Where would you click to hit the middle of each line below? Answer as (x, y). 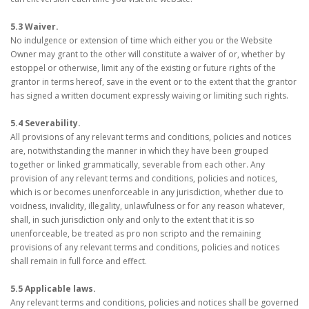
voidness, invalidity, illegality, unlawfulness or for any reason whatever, (148, 206)
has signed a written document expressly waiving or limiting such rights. (149, 96)
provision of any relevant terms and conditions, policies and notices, (144, 178)
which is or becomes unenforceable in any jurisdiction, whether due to (147, 192)
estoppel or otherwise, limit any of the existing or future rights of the (143, 68)
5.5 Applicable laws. (53, 289)
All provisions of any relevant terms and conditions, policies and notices (151, 137)
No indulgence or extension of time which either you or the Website (141, 40)
